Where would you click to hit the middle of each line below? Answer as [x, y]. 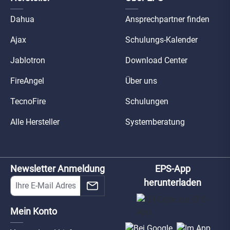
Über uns [141, 81]
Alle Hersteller [35, 122]
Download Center [156, 61]
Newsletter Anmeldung [57, 169]
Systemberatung [155, 122]
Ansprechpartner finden [167, 20]
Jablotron [28, 61]
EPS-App [172, 169]
